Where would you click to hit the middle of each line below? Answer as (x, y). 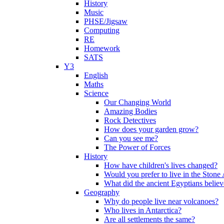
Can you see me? (131, 138)
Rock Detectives (130, 120)
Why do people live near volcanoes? (161, 201)
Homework (102, 48)
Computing (102, 30)
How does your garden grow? (151, 129)
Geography (102, 192)
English (96, 75)
